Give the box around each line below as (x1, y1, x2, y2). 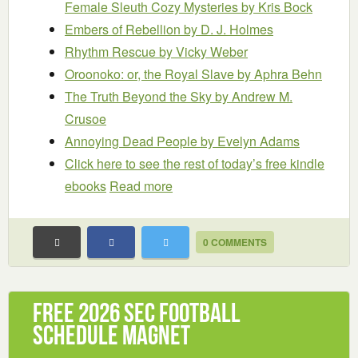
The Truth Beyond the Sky (65, 87, 215, 106)
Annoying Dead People (65, 132, 201, 151)
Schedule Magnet (33, 320, 190, 351)
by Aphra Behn (237, 65, 322, 84)
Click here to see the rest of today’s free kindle (65, 154, 324, 173)
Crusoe (65, 109, 106, 129)
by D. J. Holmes (184, 20, 273, 39)
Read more (109, 177, 173, 196)
